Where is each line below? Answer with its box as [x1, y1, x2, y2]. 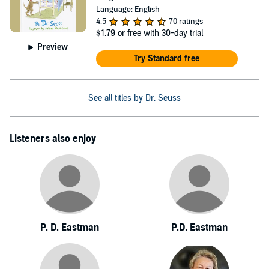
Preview [37, 41, 68, 52]
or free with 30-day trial [117, 28, 203, 38]
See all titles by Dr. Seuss [88, 93, 181, 103]
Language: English [95, 5, 160, 14]
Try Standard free [134, 53, 200, 64]
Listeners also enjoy [10, 133, 96, 145]
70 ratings [168, 17, 203, 26]
